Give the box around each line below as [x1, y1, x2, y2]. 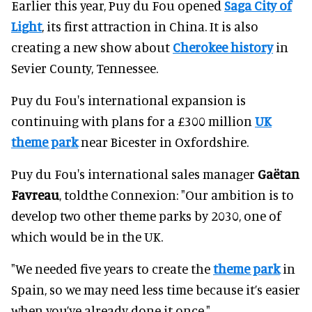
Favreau [11, 186, 59, 203]
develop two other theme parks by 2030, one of [11, 207, 281, 224]
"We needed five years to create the [11, 260, 213, 276]
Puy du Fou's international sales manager [11, 165, 258, 182]
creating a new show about [11, 38, 173, 55]
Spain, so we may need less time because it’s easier [11, 281, 300, 297]
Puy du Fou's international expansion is [11, 91, 246, 108]
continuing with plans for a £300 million [11, 112, 255, 129]
